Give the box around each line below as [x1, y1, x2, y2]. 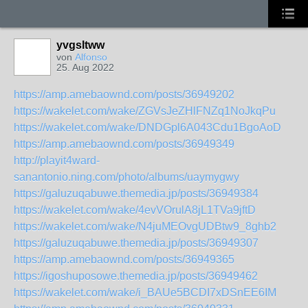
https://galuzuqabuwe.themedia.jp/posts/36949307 [14, 237, 258, 249]
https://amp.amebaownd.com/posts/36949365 [14, 254, 234, 265]
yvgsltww [56, 39, 104, 51]
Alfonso [75, 52, 107, 63]
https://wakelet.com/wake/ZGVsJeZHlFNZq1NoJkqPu [14, 105, 276, 117]
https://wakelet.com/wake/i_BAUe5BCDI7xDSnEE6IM [14, 287, 276, 298]
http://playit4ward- [14, 155, 100, 166]
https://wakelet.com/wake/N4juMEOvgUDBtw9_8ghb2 [14, 221, 276, 232]
